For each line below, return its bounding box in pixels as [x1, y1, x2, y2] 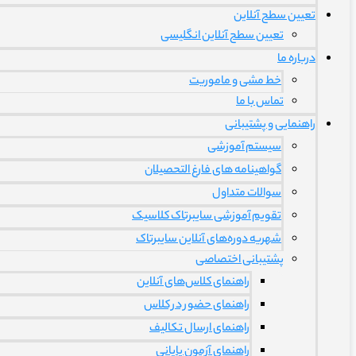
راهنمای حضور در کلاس [144, 296, 250, 315]
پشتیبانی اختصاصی [195, 251, 284, 270]
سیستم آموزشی [207, 138, 281, 157]
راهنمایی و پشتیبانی [225, 116, 315, 135]
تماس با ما [236, 93, 284, 112]
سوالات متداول [212, 184, 281, 203]
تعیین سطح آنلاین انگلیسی [161, 27, 284, 46]
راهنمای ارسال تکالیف [149, 319, 250, 339]
